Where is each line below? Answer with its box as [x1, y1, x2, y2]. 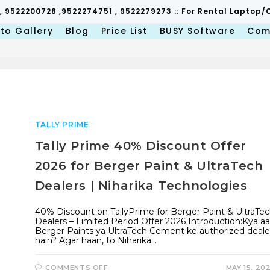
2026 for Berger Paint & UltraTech [34, 159, 263, 174]
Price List [101, 25, 148, 37]
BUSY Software [159, 25, 235, 37]
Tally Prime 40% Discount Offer [34, 139, 246, 154]
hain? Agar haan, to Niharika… [34, 235, 157, 246]
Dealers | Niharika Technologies [34, 178, 248, 193]
